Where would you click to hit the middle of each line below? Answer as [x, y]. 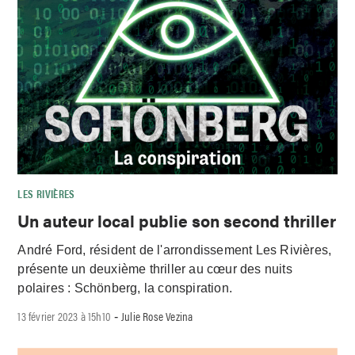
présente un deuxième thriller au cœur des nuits [155, 269]
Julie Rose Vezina [157, 315]
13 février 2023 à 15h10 [65, 315]
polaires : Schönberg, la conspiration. [125, 288]
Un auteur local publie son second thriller [177, 221]
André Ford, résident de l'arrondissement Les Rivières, [175, 250]
